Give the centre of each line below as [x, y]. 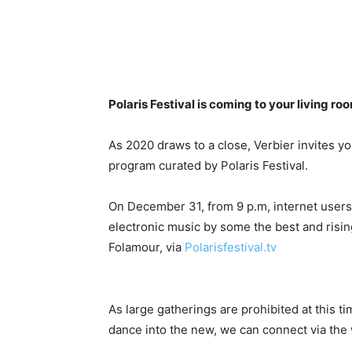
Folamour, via [147, 247]
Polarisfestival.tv [231, 247]
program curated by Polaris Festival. [208, 165]
